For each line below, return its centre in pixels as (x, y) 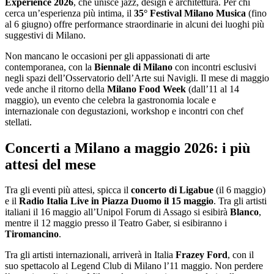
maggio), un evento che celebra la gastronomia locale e (110, 100)
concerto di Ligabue (173, 190)
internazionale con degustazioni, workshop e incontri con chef (124, 111)
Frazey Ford (202, 255)
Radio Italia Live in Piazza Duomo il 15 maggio (115, 201)
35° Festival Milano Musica (191, 13)
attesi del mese (50, 164)
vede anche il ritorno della (56, 89)
